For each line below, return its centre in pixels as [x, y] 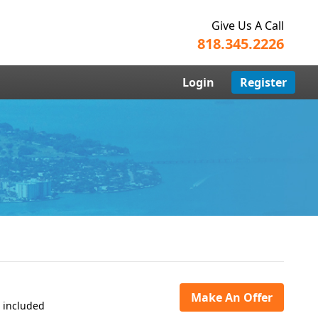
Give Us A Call [248, 26]
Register [263, 82]
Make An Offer [232, 297]
